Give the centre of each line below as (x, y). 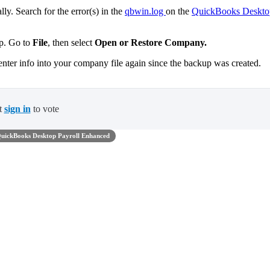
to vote (45, 108)
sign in (17, 108)
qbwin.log (145, 11)
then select (74, 42)
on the (179, 11)
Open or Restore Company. (151, 42)
